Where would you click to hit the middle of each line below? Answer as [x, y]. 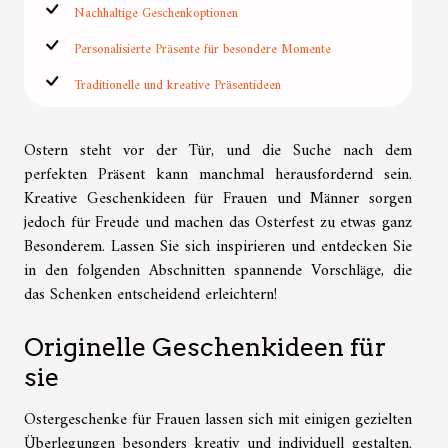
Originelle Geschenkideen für [205, 346]
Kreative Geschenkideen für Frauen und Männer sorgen [218, 198]
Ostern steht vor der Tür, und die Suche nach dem [218, 150]
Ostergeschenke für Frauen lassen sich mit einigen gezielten [218, 419]
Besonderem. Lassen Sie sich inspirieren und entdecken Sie [218, 246]
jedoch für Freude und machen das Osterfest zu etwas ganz [218, 222]
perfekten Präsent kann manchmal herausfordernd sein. [218, 174]
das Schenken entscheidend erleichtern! [150, 294]
